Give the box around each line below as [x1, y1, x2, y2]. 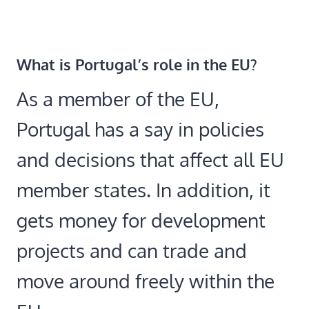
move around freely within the [17, 268, 275, 293]
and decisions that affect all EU [17, 146, 284, 172]
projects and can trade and [17, 237, 247, 263]
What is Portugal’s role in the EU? [17, 54, 257, 74]
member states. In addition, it [17, 177, 270, 202]
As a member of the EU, [17, 86, 219, 111]
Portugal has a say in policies [17, 116, 264, 141]
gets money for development [17, 207, 266, 232]
